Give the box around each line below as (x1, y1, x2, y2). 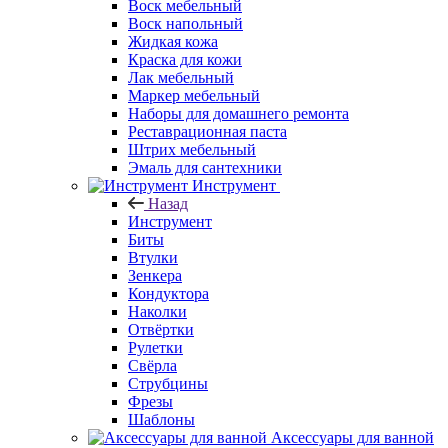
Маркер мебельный (128, 86, 260, 104)
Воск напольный (128, 14, 243, 32)
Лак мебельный (128, 68, 234, 86)
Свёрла (128, 356, 177, 374)
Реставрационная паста (128, 122, 287, 140)
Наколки (128, 302, 187, 320)
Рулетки (128, 338, 183, 356)
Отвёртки (128, 320, 194, 338)
